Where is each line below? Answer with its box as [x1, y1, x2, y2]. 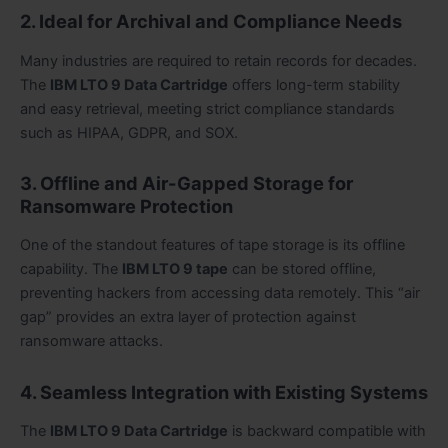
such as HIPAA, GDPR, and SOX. [20, 123, 238, 142]
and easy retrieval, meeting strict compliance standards [20, 99, 395, 118]
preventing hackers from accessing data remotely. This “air [20, 284, 420, 303]
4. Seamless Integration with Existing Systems [20, 380, 428, 403]
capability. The [20, 260, 122, 279]
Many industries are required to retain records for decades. [20, 51, 417, 70]
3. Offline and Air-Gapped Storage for [20, 171, 353, 194]
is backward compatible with [228, 422, 426, 441]
